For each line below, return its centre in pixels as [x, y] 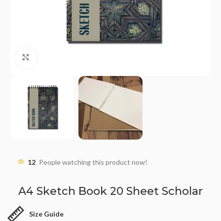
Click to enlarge [60, 57]
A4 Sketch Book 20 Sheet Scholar [110, 191]
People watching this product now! [93, 162]
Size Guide [47, 214]
